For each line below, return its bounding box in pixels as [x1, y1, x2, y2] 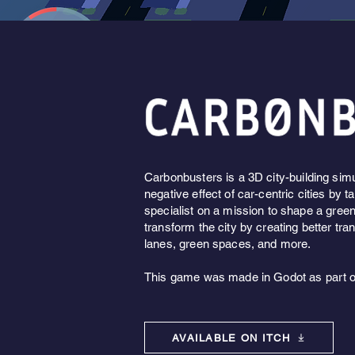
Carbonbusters [144, 170, 223, 184]
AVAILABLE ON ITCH [171, 331, 291, 344]
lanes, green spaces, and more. [144, 237, 311, 250]
